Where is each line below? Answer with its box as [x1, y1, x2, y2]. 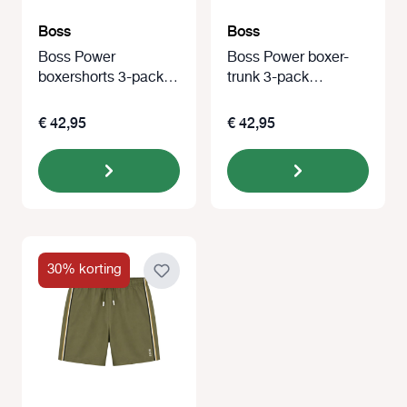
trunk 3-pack [227, 66, 309, 90]
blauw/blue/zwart [38, 86, 150, 110]
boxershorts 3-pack [38, 66, 164, 90]
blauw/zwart [227, 86, 306, 110]
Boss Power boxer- [227, 46, 349, 70]
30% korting [46, 259, 122, 282]
